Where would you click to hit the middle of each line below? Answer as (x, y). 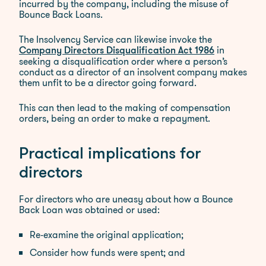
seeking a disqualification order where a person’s (123, 61)
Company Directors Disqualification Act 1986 (117, 51)
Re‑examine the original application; (107, 235)
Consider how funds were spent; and (107, 253)
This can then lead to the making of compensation (125, 108)
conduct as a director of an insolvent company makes (133, 72)
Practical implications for (110, 155)
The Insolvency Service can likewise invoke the (115, 39)
